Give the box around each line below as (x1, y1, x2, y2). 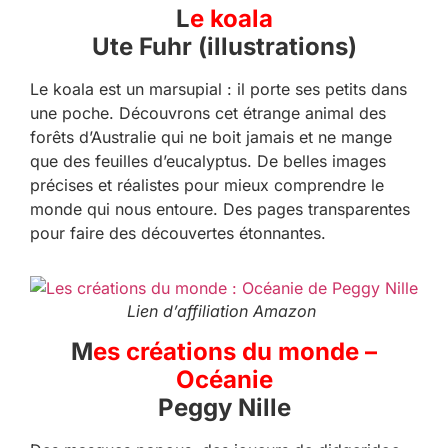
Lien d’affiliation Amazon (127, 300, 321, 321)
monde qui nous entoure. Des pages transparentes (30, 199, 410, 220)
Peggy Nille (157, 392, 291, 422)
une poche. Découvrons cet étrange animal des (30, 103, 386, 124)
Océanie (175, 364, 273, 394)
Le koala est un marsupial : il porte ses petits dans (30, 79, 407, 100)
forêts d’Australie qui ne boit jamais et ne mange (30, 127, 392, 148)
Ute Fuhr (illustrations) (91, 32, 357, 62)
